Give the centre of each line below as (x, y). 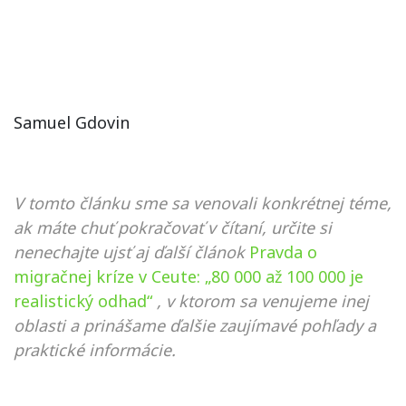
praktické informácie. (95, 350)
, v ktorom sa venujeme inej (263, 301)
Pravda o (283, 252)
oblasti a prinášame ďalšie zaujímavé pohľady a (195, 325)
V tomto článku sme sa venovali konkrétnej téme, (203, 203)
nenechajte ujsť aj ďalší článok (129, 252)
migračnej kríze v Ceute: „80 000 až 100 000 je (188, 276)
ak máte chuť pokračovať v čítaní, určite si (173, 227)
